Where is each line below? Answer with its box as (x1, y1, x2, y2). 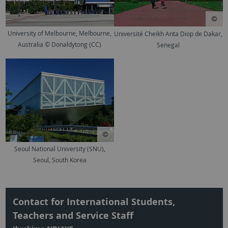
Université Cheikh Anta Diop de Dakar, (114, 29, 223, 38)
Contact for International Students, (12, 195, 175, 209)
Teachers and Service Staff (12, 209, 133, 222)
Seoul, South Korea (33, 156, 87, 165)
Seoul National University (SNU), (14, 145, 105, 154)
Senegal (157, 40, 180, 49)
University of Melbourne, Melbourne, (8, 29, 112, 38)
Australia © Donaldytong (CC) (18, 40, 102, 49)
